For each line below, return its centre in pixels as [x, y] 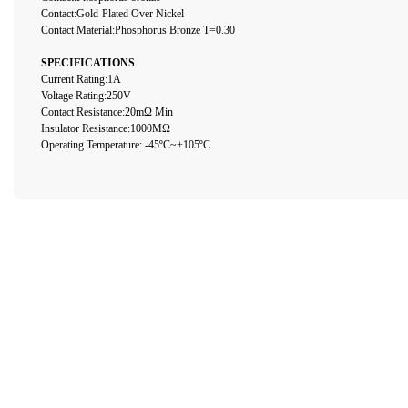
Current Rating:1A [81, 79]
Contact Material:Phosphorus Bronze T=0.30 [138, 30]
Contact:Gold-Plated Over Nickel [112, 13]
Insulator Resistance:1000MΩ [106, 128]
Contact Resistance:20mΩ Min [107, 112]
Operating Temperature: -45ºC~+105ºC [126, 144]
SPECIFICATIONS [88, 62]
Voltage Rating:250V [86, 95]
